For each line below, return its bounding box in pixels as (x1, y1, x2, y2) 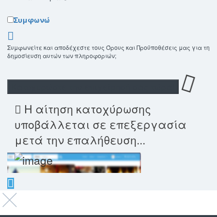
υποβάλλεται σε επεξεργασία (15, 116, 186, 133)
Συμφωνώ (14, 15, 50, 26)
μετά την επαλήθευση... (15, 132, 145, 148)
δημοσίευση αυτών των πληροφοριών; (7, 51, 116, 60)
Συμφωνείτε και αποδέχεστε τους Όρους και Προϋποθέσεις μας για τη (7, 43, 210, 52)
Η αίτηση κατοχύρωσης (21, 101, 151, 117)
